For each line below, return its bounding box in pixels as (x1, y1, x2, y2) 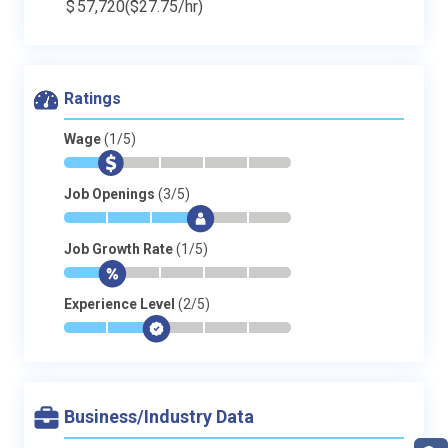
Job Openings (64, 185, 158, 202)
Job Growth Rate (64, 240, 176, 257)
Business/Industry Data (64, 405, 254, 427)
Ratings (64, 88, 121, 108)
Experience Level (64, 295, 178, 312)
